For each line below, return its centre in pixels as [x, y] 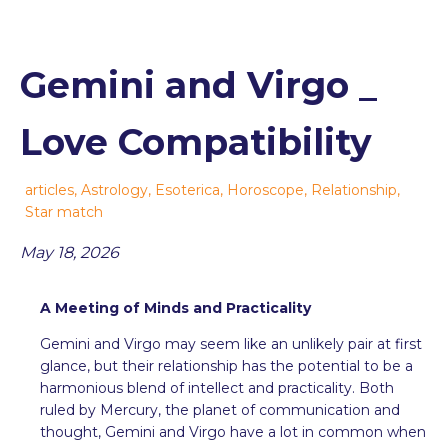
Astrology [114, 189]
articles [49, 189]
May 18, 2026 [69, 252]
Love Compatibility [196, 141]
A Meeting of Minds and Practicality [175, 307]
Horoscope [265, 189]
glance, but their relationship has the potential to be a [226, 365]
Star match [64, 211]
